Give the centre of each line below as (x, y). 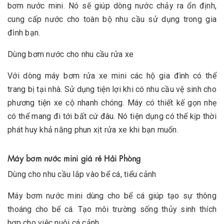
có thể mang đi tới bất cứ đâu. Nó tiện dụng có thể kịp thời (112, 116)
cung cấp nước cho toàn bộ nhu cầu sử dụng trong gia (112, 19)
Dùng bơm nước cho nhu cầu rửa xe (70, 54)
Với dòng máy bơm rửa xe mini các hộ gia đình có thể (112, 75)
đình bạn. (24, 32)
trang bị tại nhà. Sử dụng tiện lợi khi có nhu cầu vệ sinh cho (112, 89)
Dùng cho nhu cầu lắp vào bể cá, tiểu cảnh (82, 174)
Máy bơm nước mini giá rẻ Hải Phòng (74, 157)
